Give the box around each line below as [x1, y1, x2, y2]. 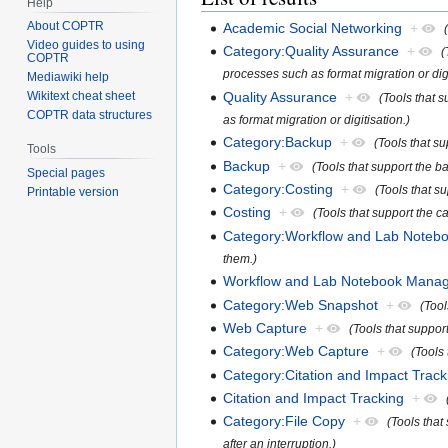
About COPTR [27, 19, 105, 34]
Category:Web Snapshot [223, 296, 379, 313]
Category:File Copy [223, 413, 346, 430]
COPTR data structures [27, 108, 153, 123]
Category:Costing [223, 180, 334, 197]
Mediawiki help [27, 70, 110, 85]
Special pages [27, 166, 106, 181]
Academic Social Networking [223, 19, 403, 36]
